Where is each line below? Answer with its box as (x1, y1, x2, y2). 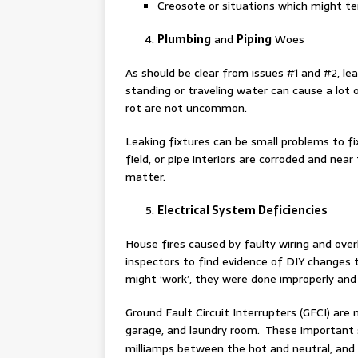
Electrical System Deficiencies (157, 201, 328, 219)
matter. (125, 168, 165, 185)
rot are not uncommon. (125, 99, 247, 117)
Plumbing (157, 30, 211, 48)
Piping (237, 30, 272, 48)
